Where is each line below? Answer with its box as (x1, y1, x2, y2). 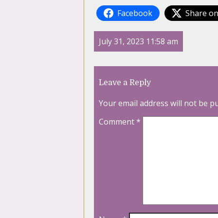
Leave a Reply (99, 78, 151, 88)
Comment (99, 116, 136, 127)
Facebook (117, 8, 152, 19)
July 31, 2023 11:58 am (99, 36, 178, 47)
